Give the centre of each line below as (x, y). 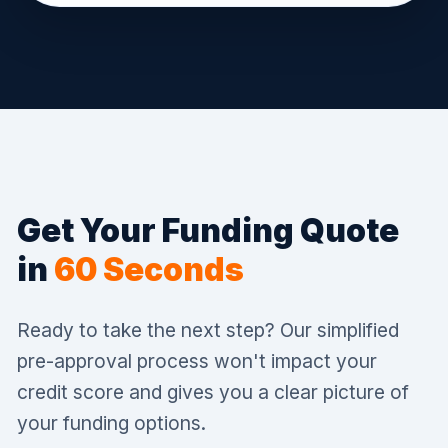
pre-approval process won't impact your (197, 360)
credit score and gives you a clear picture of (213, 391)
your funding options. (111, 422)
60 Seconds (149, 270)
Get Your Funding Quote (208, 231)
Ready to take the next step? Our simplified (208, 329)
